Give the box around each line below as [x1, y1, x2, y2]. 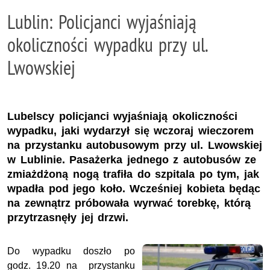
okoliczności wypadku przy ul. [7, 33, 207, 57]
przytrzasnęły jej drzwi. [7, 211, 129, 224]
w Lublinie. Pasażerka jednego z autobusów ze [7, 153, 257, 166]
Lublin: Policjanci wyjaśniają [7, 10, 197, 34]
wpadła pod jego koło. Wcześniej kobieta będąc [7, 182, 261, 195]
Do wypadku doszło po [7, 245, 135, 256]
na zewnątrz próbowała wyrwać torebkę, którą [7, 196, 251, 209]
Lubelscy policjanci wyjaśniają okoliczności [7, 110, 237, 122]
